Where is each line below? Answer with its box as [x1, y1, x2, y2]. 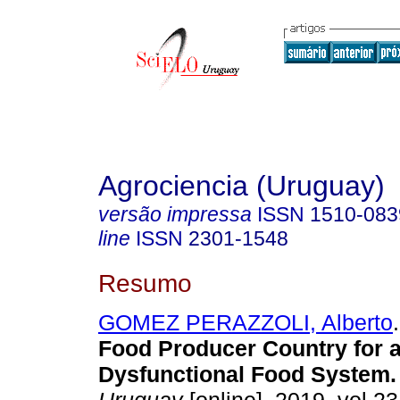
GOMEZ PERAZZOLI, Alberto [98, 310, 393, 336]
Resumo [98, 268, 192, 297]
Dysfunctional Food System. [98, 362, 396, 387]
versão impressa [98, 203, 252, 226]
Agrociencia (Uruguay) [98, 170, 385, 202]
